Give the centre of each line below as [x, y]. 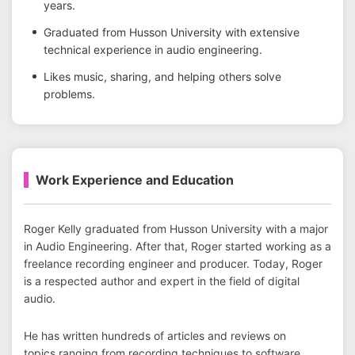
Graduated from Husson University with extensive [172, 32]
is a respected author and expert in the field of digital [162, 281]
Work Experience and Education [135, 180]
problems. [69, 94]
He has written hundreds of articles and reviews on [155, 336]
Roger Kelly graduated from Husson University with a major [176, 229]
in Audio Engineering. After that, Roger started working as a [177, 246]
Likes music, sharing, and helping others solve [162, 76]
